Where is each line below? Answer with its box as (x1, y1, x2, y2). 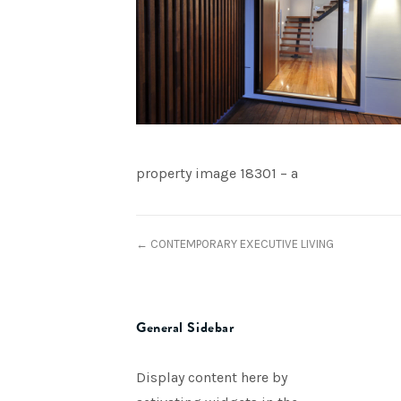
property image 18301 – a (136, 165, 298, 182)
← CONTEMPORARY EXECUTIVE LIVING (136, 237, 334, 251)
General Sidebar (136, 317, 235, 338)
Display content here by (136, 369, 287, 386)
